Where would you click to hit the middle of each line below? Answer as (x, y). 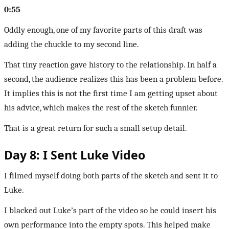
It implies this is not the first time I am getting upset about (111, 93)
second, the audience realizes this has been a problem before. (113, 79)
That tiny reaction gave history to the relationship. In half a (110, 64)
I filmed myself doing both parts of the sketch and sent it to (111, 175)
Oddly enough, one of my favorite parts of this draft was (103, 30)
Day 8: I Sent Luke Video (75, 155)
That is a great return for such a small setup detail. (96, 128)
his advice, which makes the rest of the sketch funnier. (101, 107)
